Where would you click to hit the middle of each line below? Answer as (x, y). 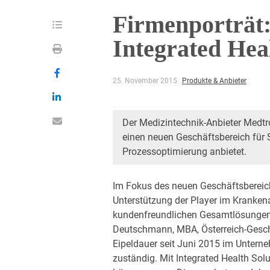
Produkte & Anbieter (214, 80)
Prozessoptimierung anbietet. (184, 151)
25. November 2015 (146, 80)
